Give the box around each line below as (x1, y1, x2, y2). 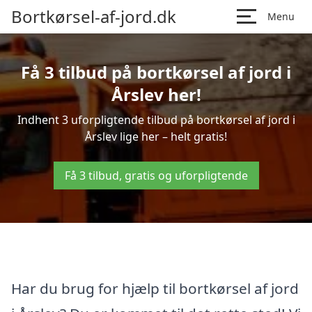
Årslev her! (111, 83, 201, 106)
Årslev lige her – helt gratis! (85, 129, 227, 144)
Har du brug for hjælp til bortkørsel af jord (11, 278, 299, 298)
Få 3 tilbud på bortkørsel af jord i (21, 61, 291, 84)
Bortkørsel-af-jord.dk (11, 5, 176, 28)
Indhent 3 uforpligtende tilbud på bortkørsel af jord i (17, 112, 295, 127)
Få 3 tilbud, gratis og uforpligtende (64, 168, 248, 183)
